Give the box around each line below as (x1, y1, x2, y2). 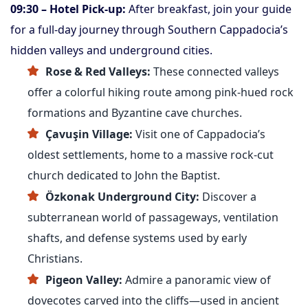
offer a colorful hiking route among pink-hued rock (27, 85, 294, 100)
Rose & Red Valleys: (45, 64, 151, 79)
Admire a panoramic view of (122, 272, 271, 287)
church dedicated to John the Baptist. (27, 168, 220, 183)
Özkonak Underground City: (45, 189, 199, 204)
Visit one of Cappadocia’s (133, 126, 265, 142)
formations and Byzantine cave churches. (27, 105, 242, 120)
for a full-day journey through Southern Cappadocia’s (10, 22, 288, 37)
